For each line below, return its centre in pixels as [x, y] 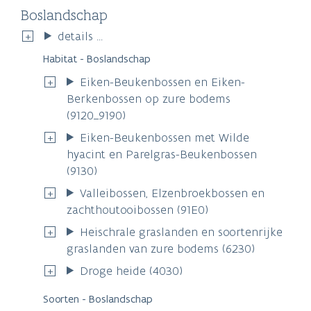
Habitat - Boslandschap [97, 58]
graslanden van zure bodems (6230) [161, 248]
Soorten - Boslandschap [98, 299]
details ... [81, 36]
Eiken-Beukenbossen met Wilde [165, 137]
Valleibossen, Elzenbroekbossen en [173, 193]
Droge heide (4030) [132, 270]
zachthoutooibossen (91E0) [137, 209]
